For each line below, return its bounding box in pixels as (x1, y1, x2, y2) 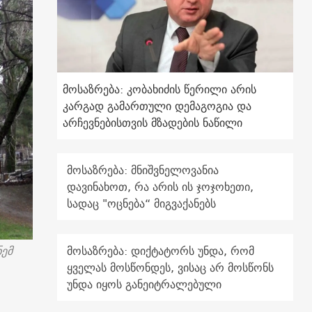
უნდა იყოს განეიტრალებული (67, 274, 222, 295)
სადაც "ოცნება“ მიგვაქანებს (67, 194, 217, 214)
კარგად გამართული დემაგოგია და (63, 96, 252, 116)
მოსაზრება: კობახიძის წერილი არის (63, 79, 257, 100)
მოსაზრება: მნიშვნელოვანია (67, 160, 219, 180)
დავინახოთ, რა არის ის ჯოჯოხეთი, (67, 177, 254, 197)
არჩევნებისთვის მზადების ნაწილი (63, 113, 243, 133)
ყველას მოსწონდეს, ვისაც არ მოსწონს (67, 258, 274, 278)
